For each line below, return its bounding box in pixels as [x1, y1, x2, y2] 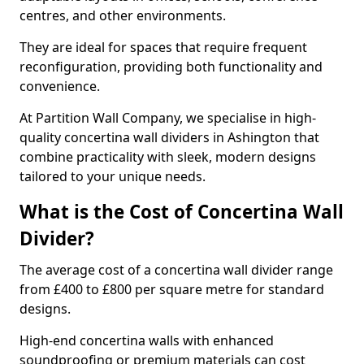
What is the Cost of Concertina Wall [19, 199, 344, 224]
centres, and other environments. [19, 6, 229, 24]
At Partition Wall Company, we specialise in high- [19, 109, 316, 127]
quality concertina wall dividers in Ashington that [19, 128, 319, 146]
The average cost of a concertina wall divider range [19, 261, 333, 279]
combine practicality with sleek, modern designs [19, 148, 316, 166]
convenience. [19, 77, 103, 95]
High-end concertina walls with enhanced [19, 331, 274, 349]
